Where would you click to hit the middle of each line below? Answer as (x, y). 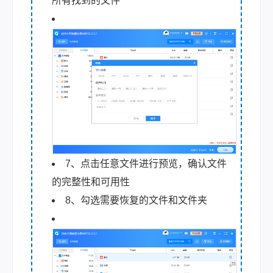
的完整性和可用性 (91, 182)
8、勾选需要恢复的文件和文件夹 (136, 200)
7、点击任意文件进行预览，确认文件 (146, 164)
